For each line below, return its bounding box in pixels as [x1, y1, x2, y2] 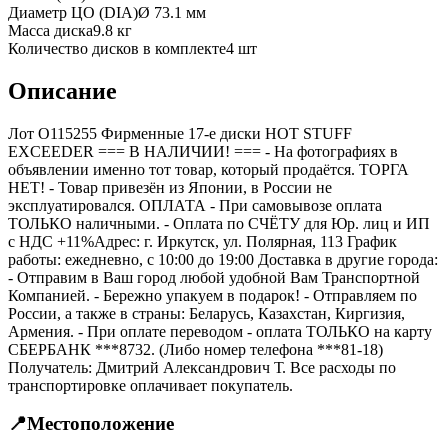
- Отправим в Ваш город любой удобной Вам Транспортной [8, 268, 420, 286]
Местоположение [27, 413, 174, 435]
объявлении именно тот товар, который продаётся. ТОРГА [8, 160, 409, 178]
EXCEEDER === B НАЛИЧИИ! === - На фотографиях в [8, 142, 398, 160]
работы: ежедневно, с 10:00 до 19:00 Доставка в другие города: [8, 250, 438, 268]
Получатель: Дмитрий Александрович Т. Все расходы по [8, 358, 396, 376]
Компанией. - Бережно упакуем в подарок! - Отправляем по [8, 286, 417, 304]
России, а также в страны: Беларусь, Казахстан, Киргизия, [8, 304, 405, 322]
